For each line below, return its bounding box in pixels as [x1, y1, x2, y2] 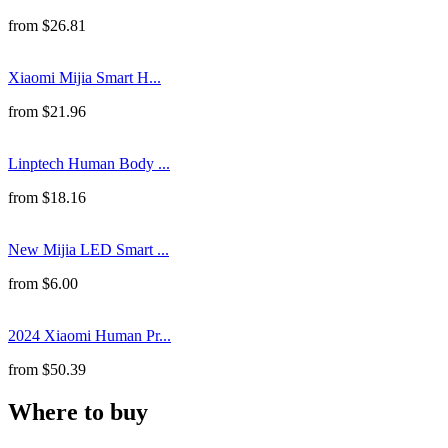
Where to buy [8, 398, 148, 425]
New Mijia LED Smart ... [8, 240, 169, 258]
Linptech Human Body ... [8, 154, 170, 172]
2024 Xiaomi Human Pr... [8, 326, 171, 344]
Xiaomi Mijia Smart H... [8, 68, 161, 86]
